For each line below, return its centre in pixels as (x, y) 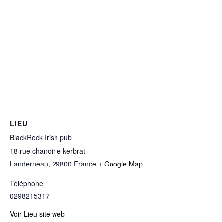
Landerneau (29, 164)
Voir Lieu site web (37, 214)
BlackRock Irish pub (41, 138)
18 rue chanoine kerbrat (48, 151)
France (85, 164)
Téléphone (27, 184)
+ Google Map (120, 164)
